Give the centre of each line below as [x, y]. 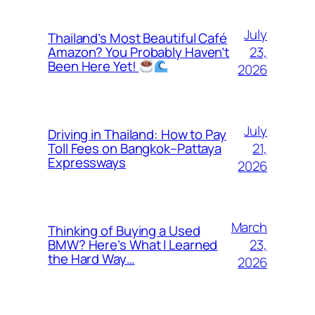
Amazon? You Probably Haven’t [139, 52]
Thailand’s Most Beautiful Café [137, 38]
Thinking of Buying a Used [124, 231]
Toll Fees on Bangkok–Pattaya [135, 148]
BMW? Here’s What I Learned [133, 245]
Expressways [87, 162]
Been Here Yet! [94, 66]
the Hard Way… [91, 259]
